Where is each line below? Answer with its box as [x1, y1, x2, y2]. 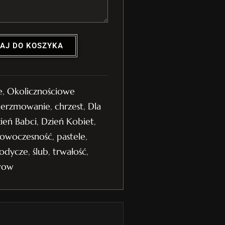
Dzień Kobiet [41, 116, 94, 127]
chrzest [55, 100, 83, 112]
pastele [57, 131, 85, 142]
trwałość [53, 146, 86, 157]
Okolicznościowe [7, 85, 75, 97]
